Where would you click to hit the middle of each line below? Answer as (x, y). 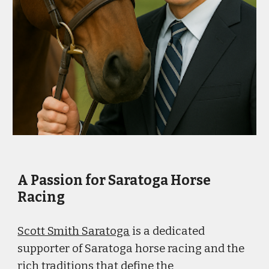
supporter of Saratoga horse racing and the (131, 248)
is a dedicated (168, 231)
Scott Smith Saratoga (74, 231)
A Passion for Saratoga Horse (114, 180)
